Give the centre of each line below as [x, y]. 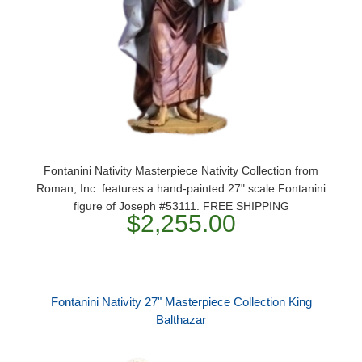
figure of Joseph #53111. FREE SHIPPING [181, 206]
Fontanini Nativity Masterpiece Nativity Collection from [181, 170]
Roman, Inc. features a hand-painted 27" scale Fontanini [181, 188]
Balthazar [181, 320]
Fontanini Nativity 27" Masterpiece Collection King [181, 302]
